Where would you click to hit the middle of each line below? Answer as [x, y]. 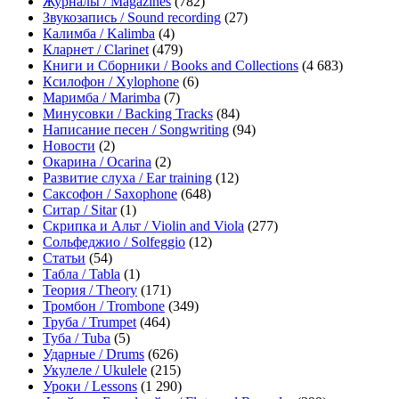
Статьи [64, 257]
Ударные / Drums [94, 354]
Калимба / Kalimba [99, 33]
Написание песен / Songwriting [136, 129]
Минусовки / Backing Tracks [128, 113]
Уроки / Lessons [90, 386]
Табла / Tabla [81, 273]
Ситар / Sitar [80, 209]
